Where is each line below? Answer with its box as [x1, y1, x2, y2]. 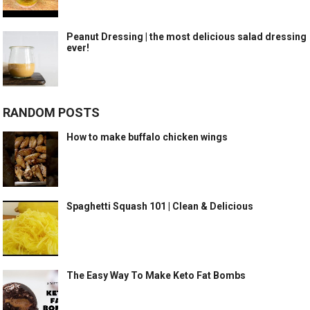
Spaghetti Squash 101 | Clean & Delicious [66, 201, 254, 212]
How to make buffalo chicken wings [66, 131, 228, 143]
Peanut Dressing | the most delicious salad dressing [66, 31, 307, 43]
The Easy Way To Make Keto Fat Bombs [66, 270, 246, 282]
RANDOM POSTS [3, 105, 100, 120]
